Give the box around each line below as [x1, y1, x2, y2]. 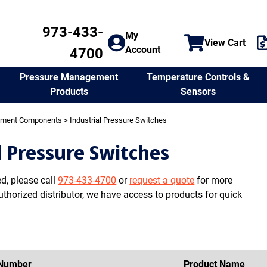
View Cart [204, 37, 246, 48]
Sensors [180, 85, 216, 97]
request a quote [129, 175, 195, 186]
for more [194, 175, 233, 186]
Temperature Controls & [146, 71, 250, 83]
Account [125, 44, 160, 55]
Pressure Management [20, 72, 119, 83]
